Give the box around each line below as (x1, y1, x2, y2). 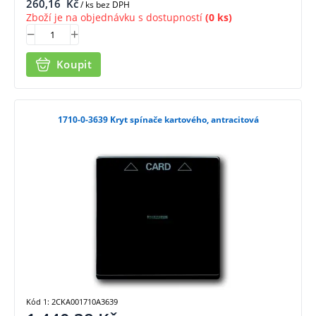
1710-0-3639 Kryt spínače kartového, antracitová (109, 113, 259, 126)
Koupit (56, 57, 92, 72)
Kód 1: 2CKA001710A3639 (26, 296, 118, 308)
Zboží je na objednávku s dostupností (26, 10, 202, 24)
